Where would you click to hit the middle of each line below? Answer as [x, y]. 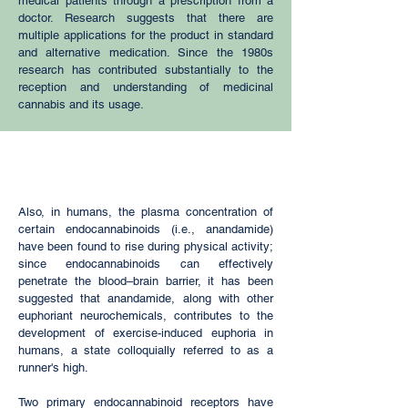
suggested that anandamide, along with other [146, 298]
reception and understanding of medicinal [146, 87]
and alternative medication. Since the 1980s [146, 52]
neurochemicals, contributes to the [173, 316]
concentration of [226, 212]
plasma [160, 212]
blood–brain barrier [148, 281]
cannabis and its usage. [81, 104]
